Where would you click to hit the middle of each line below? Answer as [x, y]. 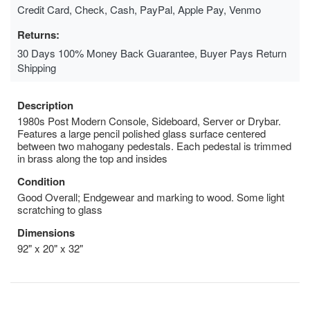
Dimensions [46, 232]
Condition [41, 181]
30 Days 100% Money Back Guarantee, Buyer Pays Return [152, 53]
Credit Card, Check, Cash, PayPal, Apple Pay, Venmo [139, 9]
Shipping [37, 67]
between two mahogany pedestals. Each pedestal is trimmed [154, 145]
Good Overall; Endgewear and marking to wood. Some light [151, 197]
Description [45, 105]
